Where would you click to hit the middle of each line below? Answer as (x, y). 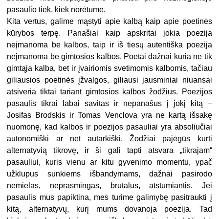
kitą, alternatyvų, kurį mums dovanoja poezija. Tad (109, 209)
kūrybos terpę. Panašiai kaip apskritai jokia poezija (109, 33)
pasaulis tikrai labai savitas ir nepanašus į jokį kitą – (109, 104)
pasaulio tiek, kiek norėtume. (56, 10)
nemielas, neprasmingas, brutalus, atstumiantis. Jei (109, 186)
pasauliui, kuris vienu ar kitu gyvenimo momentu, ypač (109, 162)
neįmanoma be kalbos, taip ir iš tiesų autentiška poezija (109, 45)
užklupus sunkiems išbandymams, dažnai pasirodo (109, 174)
